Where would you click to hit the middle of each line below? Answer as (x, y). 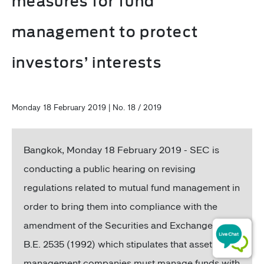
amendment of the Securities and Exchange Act (127, 225)
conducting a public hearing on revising (110, 168)
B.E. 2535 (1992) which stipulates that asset (118, 244)
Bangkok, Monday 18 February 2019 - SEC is (121, 149)
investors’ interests (87, 62)
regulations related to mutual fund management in (132, 187)
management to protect (105, 32)
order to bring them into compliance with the (121, 206)
